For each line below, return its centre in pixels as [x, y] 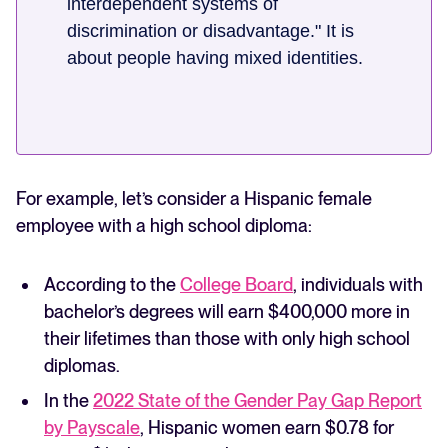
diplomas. [82, 366]
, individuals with [358, 285]
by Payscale [92, 428]
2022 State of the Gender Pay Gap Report [257, 401]
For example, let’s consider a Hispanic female [194, 199]
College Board [236, 285]
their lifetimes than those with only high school [227, 339]
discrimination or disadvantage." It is [210, 31]
